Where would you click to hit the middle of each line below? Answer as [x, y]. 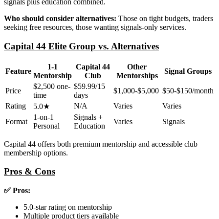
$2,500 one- [52, 86]
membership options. [36, 153]
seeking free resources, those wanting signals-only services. [95, 27]
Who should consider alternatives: [60, 19]
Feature [18, 71]
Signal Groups [188, 71]
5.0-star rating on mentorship [68, 207]
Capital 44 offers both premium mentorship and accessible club [101, 144]
